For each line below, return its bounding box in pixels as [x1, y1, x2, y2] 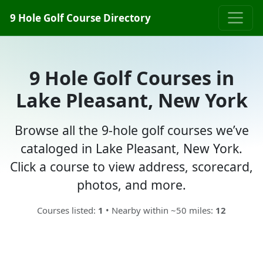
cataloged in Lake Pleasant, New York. [21, 140, 242, 157]
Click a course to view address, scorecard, [10, 158, 253, 176]
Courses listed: [37, 204, 98, 217]
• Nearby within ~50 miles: [103, 204, 215, 217]
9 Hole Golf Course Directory [10, 11, 151, 25]
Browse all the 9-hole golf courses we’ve [14, 122, 249, 139]
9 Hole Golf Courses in [29, 65, 234, 91]
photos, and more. [77, 176, 186, 194]
